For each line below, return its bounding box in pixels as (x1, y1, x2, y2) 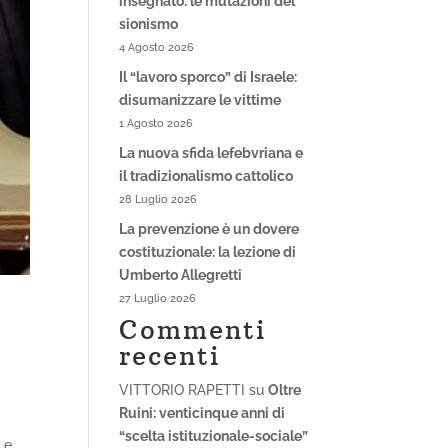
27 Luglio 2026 (119, 291, 197, 305)
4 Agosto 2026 (119, 40, 195, 54)
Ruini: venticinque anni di (119, 405, 286, 421)
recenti (119, 339, 222, 372)
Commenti (119, 313, 268, 346)
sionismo (119, 16, 179, 32)
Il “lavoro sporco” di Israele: (119, 69, 298, 85)
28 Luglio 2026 (119, 192, 198, 206)
